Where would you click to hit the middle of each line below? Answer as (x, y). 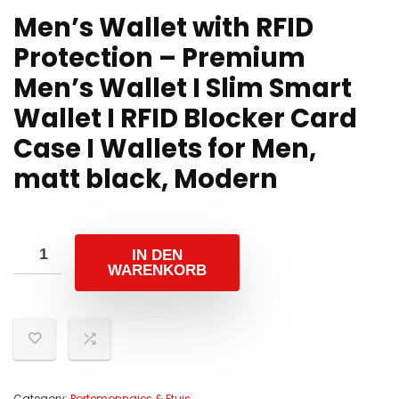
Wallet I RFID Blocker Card (185, 118)
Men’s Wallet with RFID (163, 28)
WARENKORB (157, 270)
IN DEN (157, 255)
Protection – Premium (159, 58)
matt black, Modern (146, 179)
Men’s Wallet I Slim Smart (183, 88)
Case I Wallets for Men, (165, 149)
